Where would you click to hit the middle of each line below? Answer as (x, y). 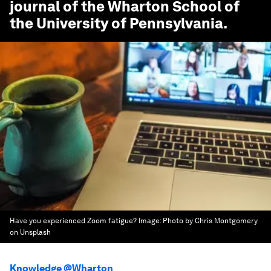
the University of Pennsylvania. (119, 23)
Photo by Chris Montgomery (210, 221)
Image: (151, 221)
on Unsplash (30, 232)
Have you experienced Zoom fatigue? (73, 221)
